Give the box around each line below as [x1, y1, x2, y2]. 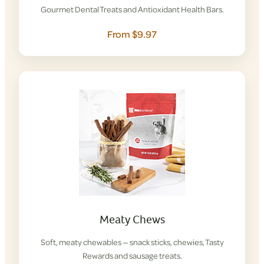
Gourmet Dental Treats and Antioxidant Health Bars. [40, 4, 224, 15]
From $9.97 [107, 27, 157, 41]
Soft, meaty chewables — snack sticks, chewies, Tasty [40, 236, 224, 248]
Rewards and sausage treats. [82, 250, 182, 262]
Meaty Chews [99, 212, 165, 227]
